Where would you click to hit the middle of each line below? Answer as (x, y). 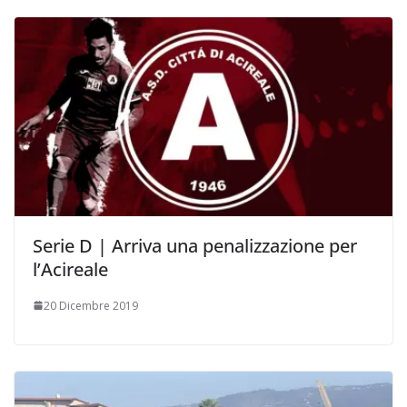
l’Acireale (70, 269)
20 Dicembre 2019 (91, 305)
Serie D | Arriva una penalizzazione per (195, 245)
